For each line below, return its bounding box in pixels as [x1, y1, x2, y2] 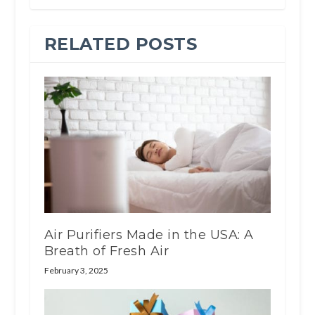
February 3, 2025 [44, 265, 108, 276]
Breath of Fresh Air [44, 243, 169, 259]
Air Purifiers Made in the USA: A [44, 227, 254, 243]
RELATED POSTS [44, 34, 198, 55]
